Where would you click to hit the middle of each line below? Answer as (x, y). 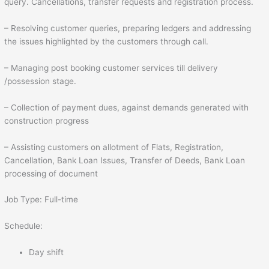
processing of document (51, 173)
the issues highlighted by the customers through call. (107, 41)
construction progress (47, 120)
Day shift (47, 252)
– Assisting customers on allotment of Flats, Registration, (114, 147)
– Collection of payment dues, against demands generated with (127, 107)
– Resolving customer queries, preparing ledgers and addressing (128, 28)
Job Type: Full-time (41, 200)
